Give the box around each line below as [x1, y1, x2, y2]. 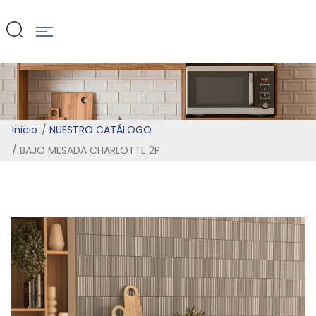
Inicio [12, 122, 37, 137]
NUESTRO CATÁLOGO [49, 122, 152, 137]
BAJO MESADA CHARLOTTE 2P [20, 142, 160, 157]
